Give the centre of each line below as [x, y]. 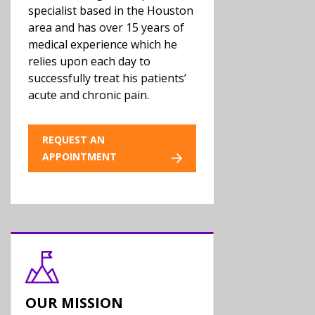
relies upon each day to [89, 61]
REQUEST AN [73, 140]
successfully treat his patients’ [107, 78]
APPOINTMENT [79, 156]
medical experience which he [103, 44]
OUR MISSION [74, 303]
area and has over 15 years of [106, 27]
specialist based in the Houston [111, 11]
